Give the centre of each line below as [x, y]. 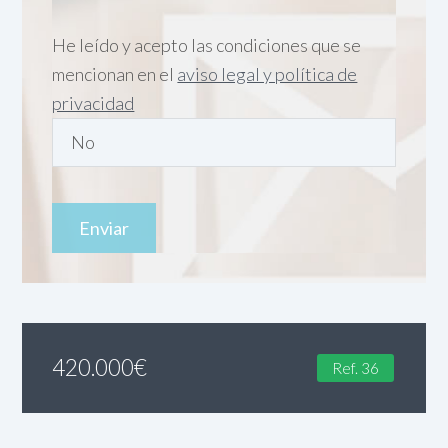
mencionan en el [115, 73]
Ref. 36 [356, 367]
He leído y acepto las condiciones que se [207, 44]
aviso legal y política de [267, 73]
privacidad [93, 102]
